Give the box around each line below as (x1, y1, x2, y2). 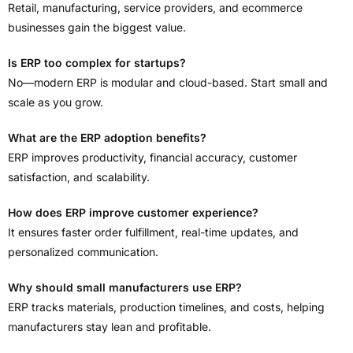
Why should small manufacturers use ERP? (8, 281, 242, 295)
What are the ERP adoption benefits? (8, 131, 206, 145)
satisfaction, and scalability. (8, 170, 150, 184)
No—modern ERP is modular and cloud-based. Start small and (8, 76, 328, 90)
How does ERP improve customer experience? (8, 206, 258, 220)
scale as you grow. (8, 95, 103, 110)
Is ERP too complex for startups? (8, 56, 186, 70)
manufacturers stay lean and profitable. (8, 320, 211, 334)
